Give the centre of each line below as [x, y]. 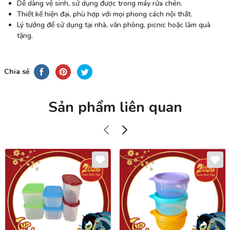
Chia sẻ [17, 72]
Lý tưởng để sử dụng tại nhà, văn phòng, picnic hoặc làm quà [113, 25]
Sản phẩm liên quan [115, 107]
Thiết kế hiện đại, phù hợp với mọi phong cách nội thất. [104, 14]
